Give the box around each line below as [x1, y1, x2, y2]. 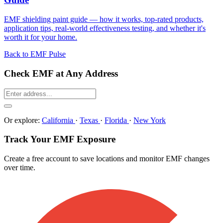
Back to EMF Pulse [4, 50, 66, 59]
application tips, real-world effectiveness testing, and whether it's [4, 24, 206, 33]
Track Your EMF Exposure [4, 134, 115, 145]
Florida [105, 115, 129, 124]
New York [133, 115, 166, 124]
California [42, 115, 75, 124]
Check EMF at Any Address [4, 68, 118, 79]
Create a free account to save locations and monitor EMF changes [4, 154, 210, 163]
